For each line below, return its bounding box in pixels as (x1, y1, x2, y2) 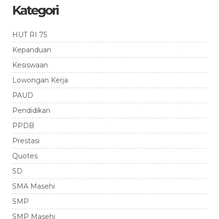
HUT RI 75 (12, 30, 47, 39)
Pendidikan (12, 106, 50, 115)
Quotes (12, 151, 38, 160)
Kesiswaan (12, 60, 48, 69)
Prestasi (12, 136, 40, 145)
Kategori (12, 2, 58, 18)
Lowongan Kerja (12, 75, 68, 85)
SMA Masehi (12, 181, 55, 191)
